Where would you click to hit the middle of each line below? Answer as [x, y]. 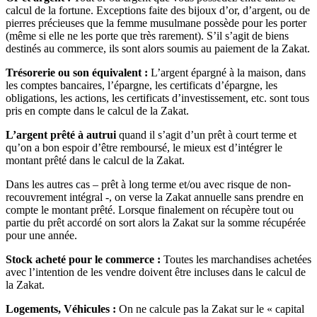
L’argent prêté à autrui [61, 135]
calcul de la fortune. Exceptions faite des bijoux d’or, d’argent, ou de [158, 11]
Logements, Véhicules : [61, 309]
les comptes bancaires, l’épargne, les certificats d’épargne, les [142, 86]
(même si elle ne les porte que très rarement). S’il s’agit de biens [147, 36]
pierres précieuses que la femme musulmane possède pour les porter [156, 23]
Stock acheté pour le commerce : [83, 260]
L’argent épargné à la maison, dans [227, 73]
